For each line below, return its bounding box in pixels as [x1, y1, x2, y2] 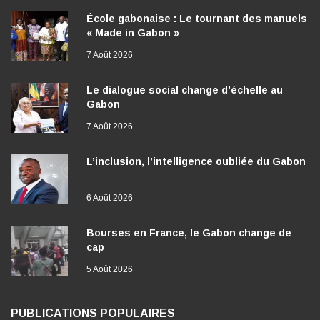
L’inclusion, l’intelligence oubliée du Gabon [86, 155, 306, 167]
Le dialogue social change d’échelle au [86, 84, 283, 96]
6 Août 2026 [86, 192, 133, 203]
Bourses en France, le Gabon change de [86, 226, 291, 239]
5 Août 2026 [86, 264, 133, 274]
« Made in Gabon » [86, 26, 179, 39]
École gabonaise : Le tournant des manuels [86, 12, 307, 24]
